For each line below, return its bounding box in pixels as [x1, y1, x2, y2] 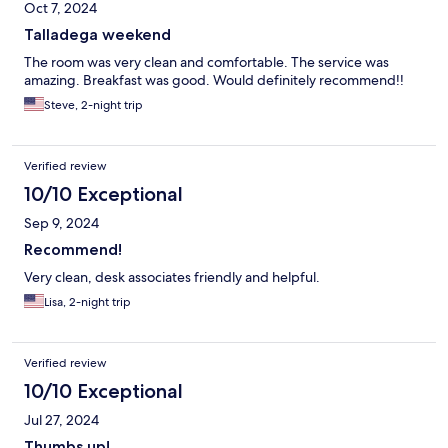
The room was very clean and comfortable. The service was [24, 53, 389, 72]
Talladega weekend [24, 25, 171, 45]
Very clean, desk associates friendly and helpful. [24, 268, 320, 287]
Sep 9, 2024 [24, 214, 99, 233]
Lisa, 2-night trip [44, 294, 131, 311]
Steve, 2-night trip [44, 97, 143, 114]
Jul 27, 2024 [24, 411, 99, 430]
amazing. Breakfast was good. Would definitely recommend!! [24, 71, 404, 90]
